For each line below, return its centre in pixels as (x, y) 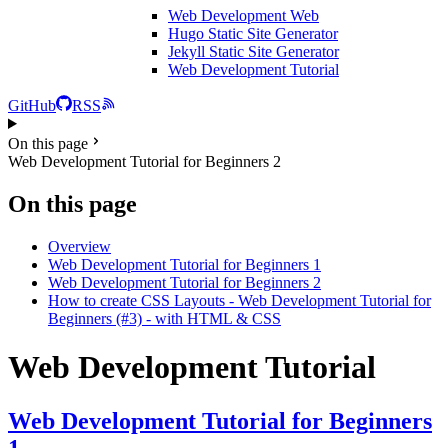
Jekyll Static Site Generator (253, 51)
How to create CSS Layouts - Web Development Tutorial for (239, 300)
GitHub (32, 105)
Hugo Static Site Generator (253, 33)
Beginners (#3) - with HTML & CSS (164, 318)
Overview (79, 246)
